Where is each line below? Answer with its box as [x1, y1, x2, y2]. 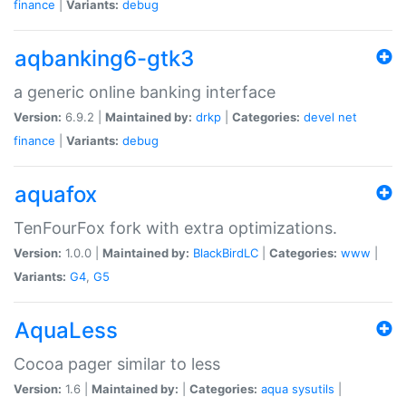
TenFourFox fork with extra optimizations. [14, 217, 337, 237]
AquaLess [14, 316, 118, 343]
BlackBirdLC [193, 245, 258, 260]
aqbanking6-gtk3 [14, 44, 194, 72]
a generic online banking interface [14, 82, 275, 101]
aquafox [14, 180, 97, 208]
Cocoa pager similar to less [14, 353, 220, 373]
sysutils [292, 381, 334, 396]
